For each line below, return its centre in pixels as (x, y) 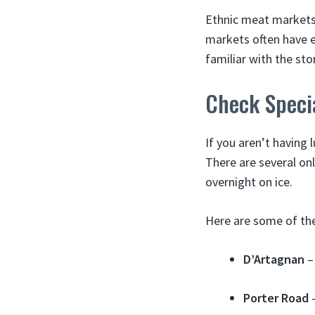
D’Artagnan (274, 259)
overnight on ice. (249, 181)
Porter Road (276, 297)
